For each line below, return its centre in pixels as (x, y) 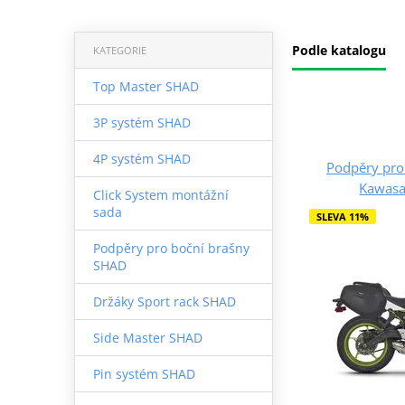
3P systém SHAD (141, 122)
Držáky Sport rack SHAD (164, 301)
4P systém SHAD (141, 158)
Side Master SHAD (147, 337)
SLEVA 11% (342, 216)
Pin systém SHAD (144, 373)
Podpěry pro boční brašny (171, 248)
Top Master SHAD (146, 86)
